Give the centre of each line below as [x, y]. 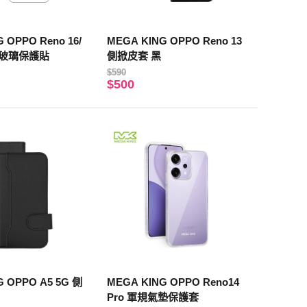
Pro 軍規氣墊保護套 [152, 297]
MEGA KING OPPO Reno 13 [174, 40]
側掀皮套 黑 [134, 56]
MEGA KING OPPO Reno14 [173, 282]
